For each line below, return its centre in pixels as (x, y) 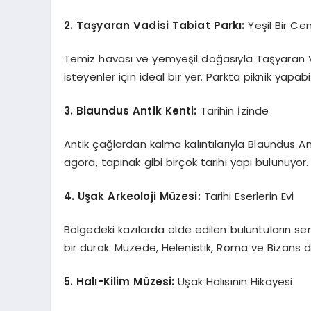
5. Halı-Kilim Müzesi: (119, 281)
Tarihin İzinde (233, 110)
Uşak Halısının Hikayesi (234, 281)
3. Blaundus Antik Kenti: (130, 110)
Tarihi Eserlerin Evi (247, 196)
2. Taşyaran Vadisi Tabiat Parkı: (154, 25)
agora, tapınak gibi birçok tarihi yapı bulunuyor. (186, 162)
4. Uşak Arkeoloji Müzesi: (132, 196)
